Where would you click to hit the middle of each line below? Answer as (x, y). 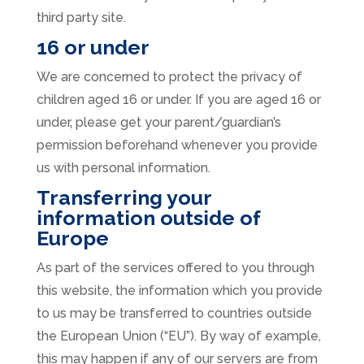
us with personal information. (123, 168)
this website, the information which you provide (179, 291)
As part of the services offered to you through (175, 268)
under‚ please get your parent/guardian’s (158, 123)
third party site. (81, 18)
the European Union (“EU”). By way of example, (178, 336)
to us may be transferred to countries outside (174, 314)
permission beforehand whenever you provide (177, 145)
